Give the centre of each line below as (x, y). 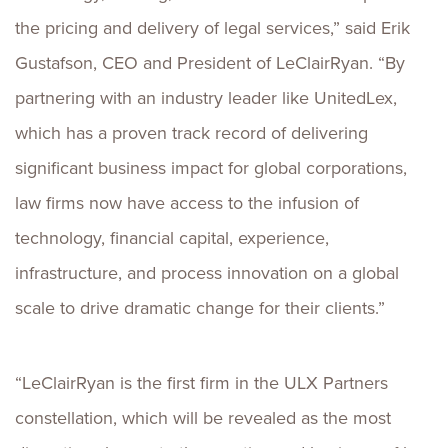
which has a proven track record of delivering (191, 133)
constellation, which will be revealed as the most (203, 418)
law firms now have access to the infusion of (187, 203)
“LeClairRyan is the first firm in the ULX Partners (201, 383)
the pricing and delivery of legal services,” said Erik (212, 28)
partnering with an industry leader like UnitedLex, (206, 98)
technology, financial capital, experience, (172, 238)
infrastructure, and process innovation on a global (207, 273)
